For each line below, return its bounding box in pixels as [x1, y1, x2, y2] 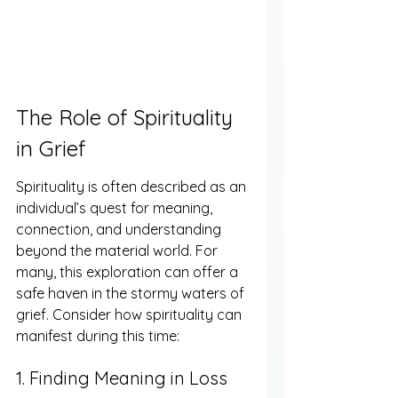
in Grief [16, 135, 85, 163]
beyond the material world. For [16, 241, 221, 259]
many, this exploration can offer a [16, 262, 242, 281]
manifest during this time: [16, 326, 179, 345]
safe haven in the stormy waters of [16, 283, 248, 302]
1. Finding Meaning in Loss [16, 367, 227, 390]
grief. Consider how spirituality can [16, 305, 245, 323]
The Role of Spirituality [16, 104, 239, 131]
